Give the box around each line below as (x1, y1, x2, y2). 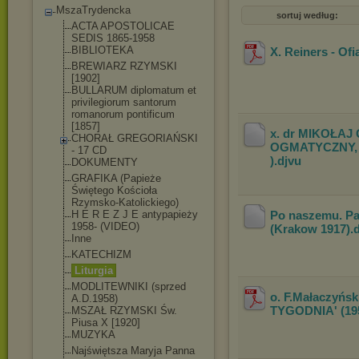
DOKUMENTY (71, 156, 138, 168)
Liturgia (75, 264, 113, 276)
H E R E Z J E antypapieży (71, 208, 198, 220)
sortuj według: (276, 10, 338, 20)
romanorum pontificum (71, 108, 175, 120)
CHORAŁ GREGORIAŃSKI (71, 132, 198, 144)
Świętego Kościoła (71, 184, 157, 196)
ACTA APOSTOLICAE (71, 20, 175, 32)
